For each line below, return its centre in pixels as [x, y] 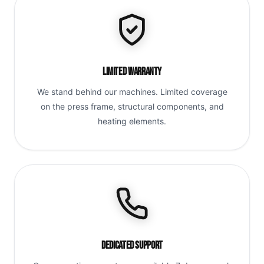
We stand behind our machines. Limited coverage [132, 92]
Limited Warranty [132, 72]
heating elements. [132, 121]
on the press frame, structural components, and [132, 107]
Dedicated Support [132, 245]
